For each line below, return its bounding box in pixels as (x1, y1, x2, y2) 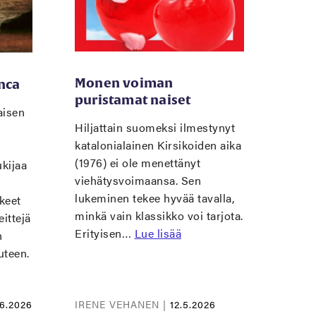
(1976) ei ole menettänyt (75, 154, 200, 171)
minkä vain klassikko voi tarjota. (75, 207, 243, 224)
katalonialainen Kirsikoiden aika (75, 137, 241, 153)
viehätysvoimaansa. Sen (75, 172, 201, 188)
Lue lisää (134, 225, 181, 241)
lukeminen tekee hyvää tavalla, (75, 190, 234, 206)
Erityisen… (75, 225, 135, 241)
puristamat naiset (75, 92, 191, 107)
